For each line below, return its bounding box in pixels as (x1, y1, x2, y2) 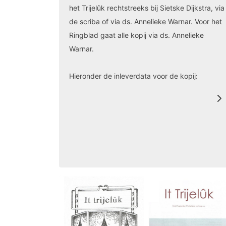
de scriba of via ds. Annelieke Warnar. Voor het (69, 17, 222, 26)
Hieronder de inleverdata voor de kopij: (69, 72, 198, 81)
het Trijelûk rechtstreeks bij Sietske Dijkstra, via (69, 4, 224, 13)
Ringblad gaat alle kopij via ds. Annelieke (69, 31, 204, 40)
